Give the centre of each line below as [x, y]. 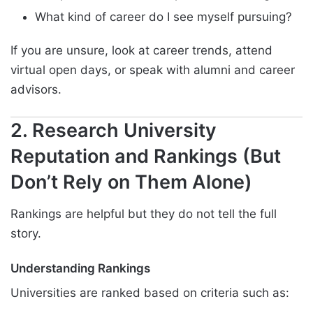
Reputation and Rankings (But [146, 156]
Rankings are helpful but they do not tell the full [144, 214]
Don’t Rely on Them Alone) [131, 182]
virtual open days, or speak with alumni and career [153, 70]
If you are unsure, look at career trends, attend [141, 50]
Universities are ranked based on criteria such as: [150, 292]
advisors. [36, 89]
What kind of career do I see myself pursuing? [163, 16]
